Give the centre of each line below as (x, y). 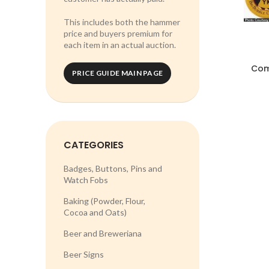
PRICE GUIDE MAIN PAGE (118, 73)
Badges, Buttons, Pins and (113, 168)
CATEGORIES (94, 145)
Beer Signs (84, 254)
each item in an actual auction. (120, 45)
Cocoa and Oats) (95, 212)
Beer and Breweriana (103, 233)
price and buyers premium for (118, 33)
